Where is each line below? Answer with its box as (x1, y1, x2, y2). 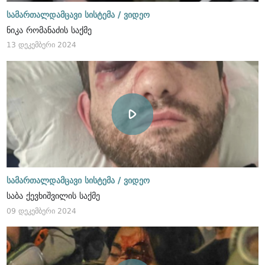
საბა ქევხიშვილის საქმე (7, 191, 101, 201)
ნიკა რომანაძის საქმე (7, 25, 92, 35)
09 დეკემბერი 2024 (7, 206, 77, 215)
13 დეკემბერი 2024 (7, 40, 77, 50)
